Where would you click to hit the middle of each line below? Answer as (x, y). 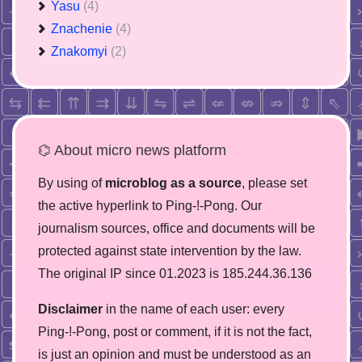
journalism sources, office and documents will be (177, 228)
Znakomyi (81, 51)
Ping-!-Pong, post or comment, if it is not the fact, (175, 332)
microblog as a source (173, 183)
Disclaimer (70, 309)
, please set (274, 183)
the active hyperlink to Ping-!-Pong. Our (150, 206)
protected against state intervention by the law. (170, 251)
